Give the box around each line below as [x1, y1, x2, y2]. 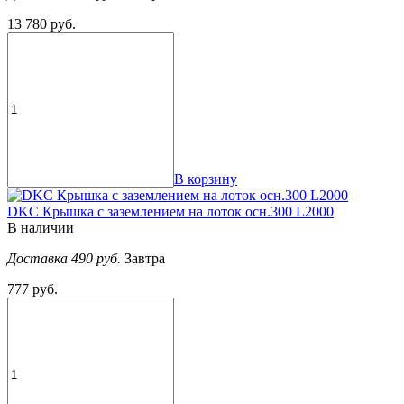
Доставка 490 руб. [7, 250, 124, 266]
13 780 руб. [7, 15, 76, 32]
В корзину [174, 170, 237, 187]
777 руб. [7, 280, 58, 297]
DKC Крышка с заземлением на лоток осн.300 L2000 [7, 203, 334, 219]
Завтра [124, 250, 165, 266]
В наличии [7, 219, 74, 235]
